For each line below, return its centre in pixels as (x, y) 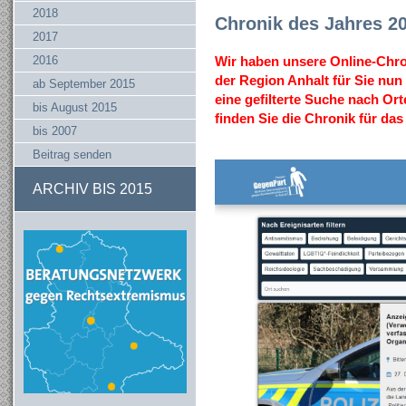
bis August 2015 (75, 107)
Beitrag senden (72, 155)
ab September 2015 (84, 84)
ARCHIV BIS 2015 (92, 189)
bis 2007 (55, 131)
